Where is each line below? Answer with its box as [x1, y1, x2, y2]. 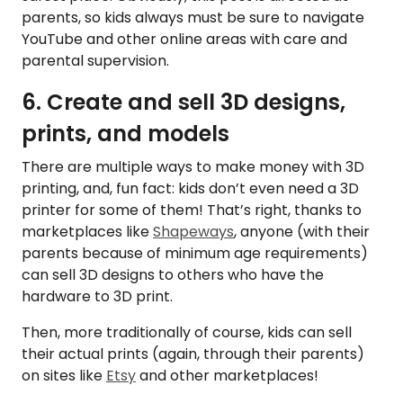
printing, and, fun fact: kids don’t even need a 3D [22, 178, 359, 200]
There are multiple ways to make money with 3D [22, 157, 364, 178]
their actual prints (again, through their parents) [22, 344, 364, 365]
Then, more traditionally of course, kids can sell [22, 322, 352, 344]
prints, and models [22, 119, 229, 149]
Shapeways [153, 221, 234, 243]
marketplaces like [22, 221, 153, 243]
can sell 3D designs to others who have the [22, 264, 324, 286]
